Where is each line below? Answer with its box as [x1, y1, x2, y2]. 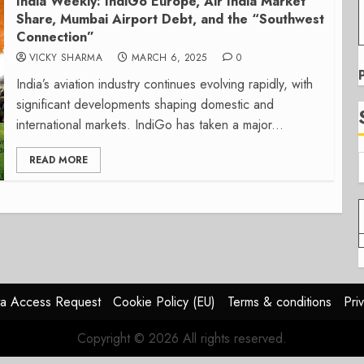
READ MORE [28, 153, 88, 167]
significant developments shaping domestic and [15, 95, 274, 114]
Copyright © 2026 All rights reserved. [77, 329, 287, 348]
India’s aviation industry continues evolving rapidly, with [15, 75, 313, 93]
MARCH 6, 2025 [131, 50, 207, 65]
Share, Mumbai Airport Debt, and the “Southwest [15, 10, 324, 28]
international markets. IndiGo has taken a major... [15, 115, 284, 134]
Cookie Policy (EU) [113, 292, 215, 311]
